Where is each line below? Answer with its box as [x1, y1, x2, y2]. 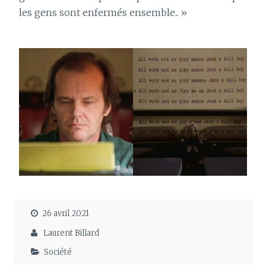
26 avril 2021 [42, 208, 90, 219]
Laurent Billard [43, 227, 100, 238]
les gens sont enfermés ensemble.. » [19, 7, 192, 19]
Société [44, 247, 72, 257]
